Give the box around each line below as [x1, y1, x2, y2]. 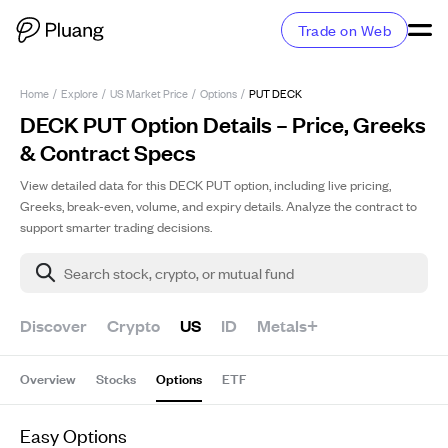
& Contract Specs [20, 137, 196, 166]
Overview [20, 367, 76, 388]
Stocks [96, 367, 136, 388]
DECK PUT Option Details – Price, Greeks [20, 109, 426, 138]
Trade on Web [297, 19, 391, 40]
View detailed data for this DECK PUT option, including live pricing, [20, 175, 391, 194]
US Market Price [110, 84, 188, 102]
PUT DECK [249, 84, 302, 102]
